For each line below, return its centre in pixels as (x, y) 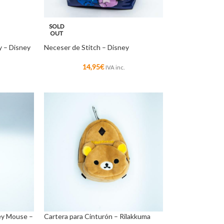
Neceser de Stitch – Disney (86, 47)
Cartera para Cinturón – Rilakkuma (97, 216)
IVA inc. (115, 67)
